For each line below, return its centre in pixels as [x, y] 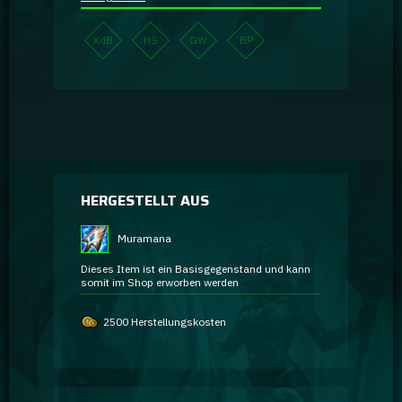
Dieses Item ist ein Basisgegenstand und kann [196, 268]
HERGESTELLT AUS [145, 201]
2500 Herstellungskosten [165, 321]
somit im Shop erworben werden [160, 282]
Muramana [144, 238]
